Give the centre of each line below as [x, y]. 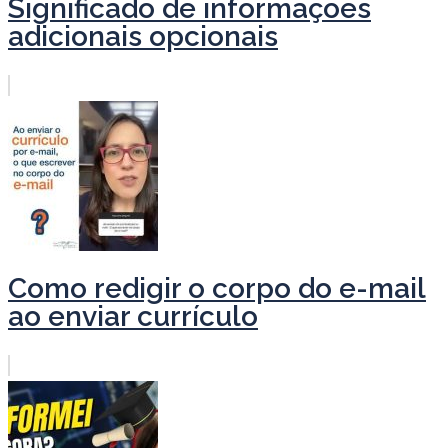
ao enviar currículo [133, 316]
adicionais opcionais [143, 37]
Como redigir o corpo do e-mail [217, 288]
